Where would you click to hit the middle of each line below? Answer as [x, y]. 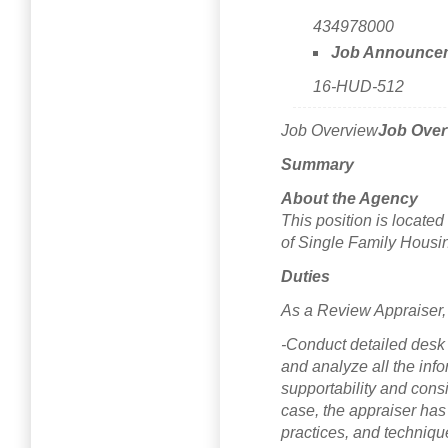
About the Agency [349, 198]
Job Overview [329, 130]
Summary [317, 164]
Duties [305, 276]
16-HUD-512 [359, 87]
